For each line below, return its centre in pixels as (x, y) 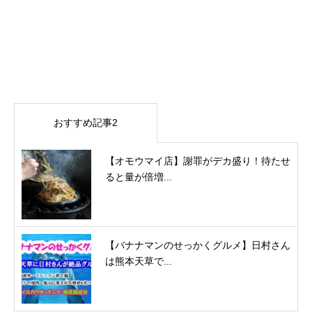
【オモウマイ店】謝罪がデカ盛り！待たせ (198, 161)
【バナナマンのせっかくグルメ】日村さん (198, 245)
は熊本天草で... (139, 261)
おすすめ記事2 (85, 122)
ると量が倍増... (139, 177)
